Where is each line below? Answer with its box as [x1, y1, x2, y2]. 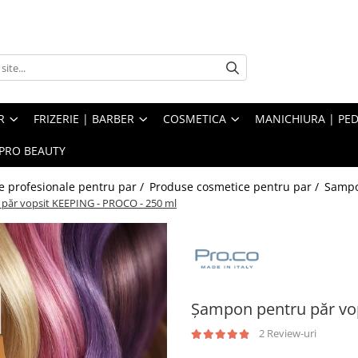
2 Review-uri [259, 326, 316, 341]
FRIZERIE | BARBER [34, 111, 134, 127]
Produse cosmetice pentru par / [149, 179, 322, 195]
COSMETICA [163, 111, 226, 127]
